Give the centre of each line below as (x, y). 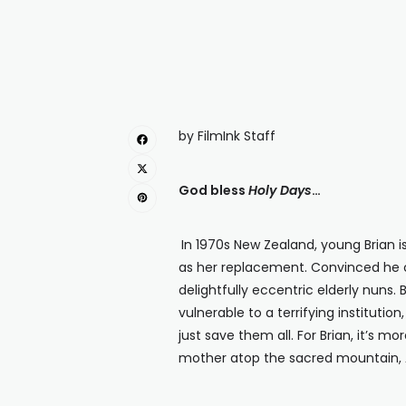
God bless (213, 190)
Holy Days (280, 190)
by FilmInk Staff (227, 135)
